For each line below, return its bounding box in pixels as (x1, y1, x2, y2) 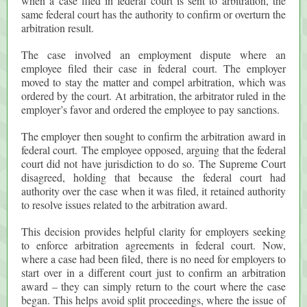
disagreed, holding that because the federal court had (21, 170, 286, 184)
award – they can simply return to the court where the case (21, 279, 286, 293)
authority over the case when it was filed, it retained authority (21, 184, 286, 198)
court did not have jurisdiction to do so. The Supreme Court (21, 156, 286, 171)
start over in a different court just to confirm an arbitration (21, 265, 286, 280)
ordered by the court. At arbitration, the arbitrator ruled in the (21, 88, 286, 103)
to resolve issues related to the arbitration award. (21, 197, 228, 212)
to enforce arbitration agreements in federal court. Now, (21, 238, 286, 252)
